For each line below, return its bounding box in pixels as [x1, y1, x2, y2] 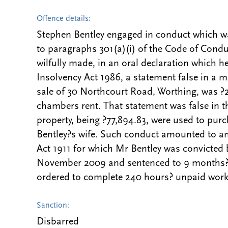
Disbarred [37, 217, 79, 227]
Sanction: [37, 202, 69, 210]
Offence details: [37, 15, 91, 23]
